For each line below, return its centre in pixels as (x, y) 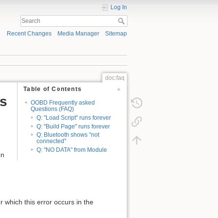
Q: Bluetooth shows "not (68, 135)
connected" (52, 141)
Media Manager (78, 34)
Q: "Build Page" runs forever (73, 126)
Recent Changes (29, 34)
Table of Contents (53, 89)
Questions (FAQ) (52, 109)
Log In (119, 7)
